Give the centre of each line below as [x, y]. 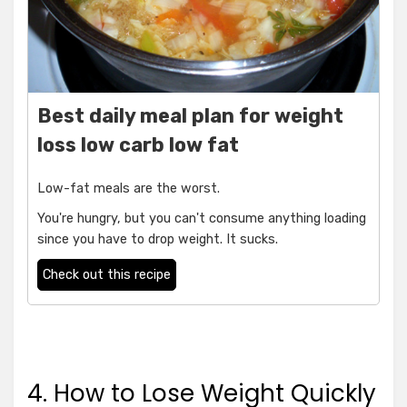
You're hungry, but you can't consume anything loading [202, 219]
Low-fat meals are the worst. [129, 189]
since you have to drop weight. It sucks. [158, 240]
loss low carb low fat [138, 145]
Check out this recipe [107, 275]
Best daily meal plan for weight [190, 116]
